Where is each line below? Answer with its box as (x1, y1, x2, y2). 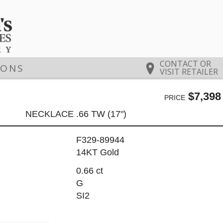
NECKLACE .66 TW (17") (25, 109, 126, 119)
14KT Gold (76, 147, 119, 158)
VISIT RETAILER (160, 66, 218, 78)
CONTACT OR (160, 58, 211, 70)
